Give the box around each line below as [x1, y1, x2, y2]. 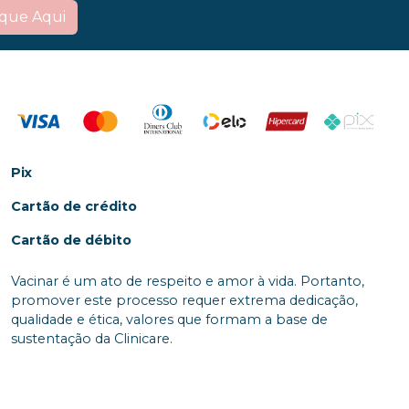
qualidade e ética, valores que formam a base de [11, 311, 328, 329]
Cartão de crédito [11, 198, 137, 215]
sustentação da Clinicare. [11, 330, 173, 348]
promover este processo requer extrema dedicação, [11, 292, 358, 309]
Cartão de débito [11, 232, 131, 249]
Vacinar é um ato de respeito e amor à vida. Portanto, [11, 273, 364, 290]
